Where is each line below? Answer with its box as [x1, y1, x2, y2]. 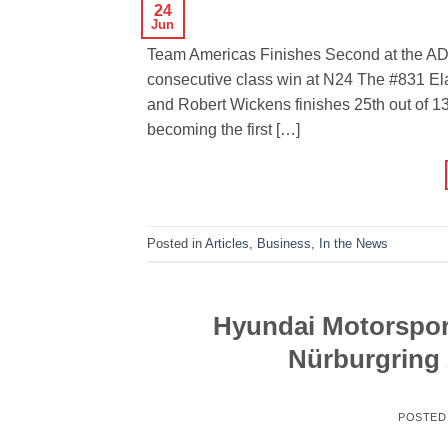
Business [257, 235, 311, 251]
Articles [205, 235, 249, 251]
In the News [319, 235, 388, 251]
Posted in [147, 235, 205, 251]
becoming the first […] [147, 121, 300, 139]
